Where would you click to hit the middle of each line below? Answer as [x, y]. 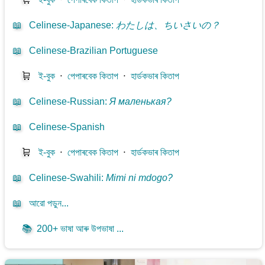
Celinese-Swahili [65, 177]
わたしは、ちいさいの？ [168, 25]
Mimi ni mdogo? [140, 177]
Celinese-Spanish [67, 127]
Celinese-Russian [67, 101]
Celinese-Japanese [70, 25]
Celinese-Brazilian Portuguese [94, 50]
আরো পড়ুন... [49, 203]
